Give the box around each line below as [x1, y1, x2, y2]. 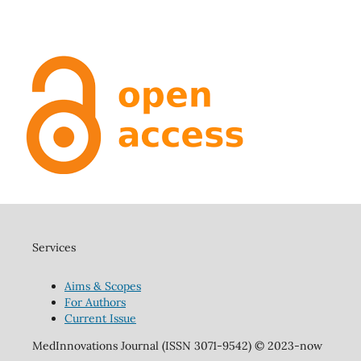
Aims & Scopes [64, 278, 141, 293]
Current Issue [64, 310, 136, 326]
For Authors [64, 294, 126, 309]
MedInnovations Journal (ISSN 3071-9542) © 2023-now [31, 338, 322, 353]
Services [31, 239, 76, 255]
